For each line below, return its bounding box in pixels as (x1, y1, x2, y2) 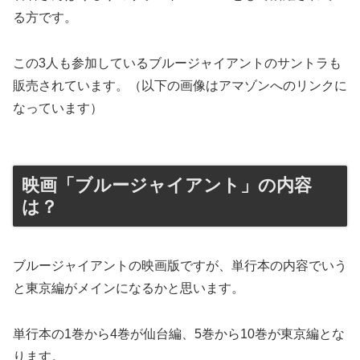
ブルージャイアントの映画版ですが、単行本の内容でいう (13, 259, 347, 273)
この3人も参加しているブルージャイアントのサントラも (13, 56, 342, 71)
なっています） (13, 101, 103, 116)
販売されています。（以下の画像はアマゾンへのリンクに (13, 79, 347, 93)
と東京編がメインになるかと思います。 (13, 281, 244, 296)
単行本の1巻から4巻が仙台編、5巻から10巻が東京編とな (13, 327, 345, 342)
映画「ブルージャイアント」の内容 (22, 174, 312, 195)
